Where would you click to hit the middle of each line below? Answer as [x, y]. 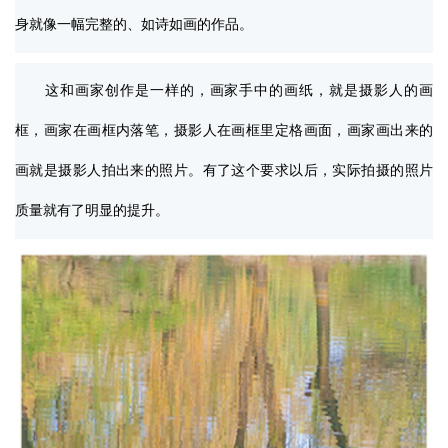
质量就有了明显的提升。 [92, 210]
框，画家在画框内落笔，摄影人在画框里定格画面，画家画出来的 [224, 130]
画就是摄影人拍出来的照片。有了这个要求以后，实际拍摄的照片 [224, 170]
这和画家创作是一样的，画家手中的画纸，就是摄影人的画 [224, 90]
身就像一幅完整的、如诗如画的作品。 [134, 24]
